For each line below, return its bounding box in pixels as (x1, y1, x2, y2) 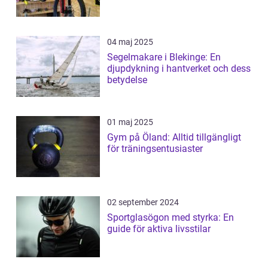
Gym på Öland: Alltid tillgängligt (107, 131, 241, 143)
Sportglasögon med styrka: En (107, 211, 234, 223)
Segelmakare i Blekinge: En (107, 51, 221, 63)
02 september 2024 (107, 197, 179, 207)
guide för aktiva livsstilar (107, 223, 211, 234)
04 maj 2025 (107, 36, 153, 47)
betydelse (107, 74, 147, 86)
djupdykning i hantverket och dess (107, 62, 251, 74)
